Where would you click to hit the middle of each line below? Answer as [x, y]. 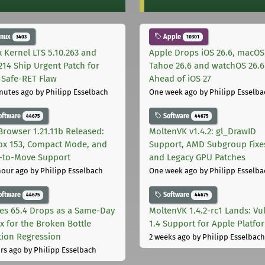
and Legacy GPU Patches [197, 158]
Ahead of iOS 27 [180, 78]
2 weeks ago [170, 237]
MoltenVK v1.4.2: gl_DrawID [203, 132]
